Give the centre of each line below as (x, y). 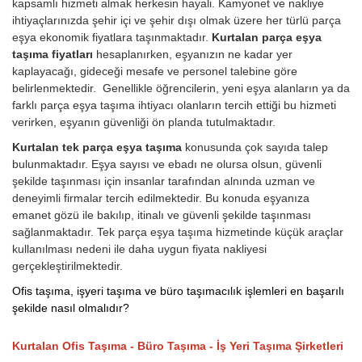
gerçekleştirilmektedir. (67, 266)
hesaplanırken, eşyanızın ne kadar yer (194, 55)
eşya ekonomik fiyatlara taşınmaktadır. (112, 38)
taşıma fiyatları (54, 55)
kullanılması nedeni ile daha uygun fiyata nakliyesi (139, 249)
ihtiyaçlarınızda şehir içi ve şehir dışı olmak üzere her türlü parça (177, 21)
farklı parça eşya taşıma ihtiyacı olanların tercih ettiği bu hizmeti (174, 105)
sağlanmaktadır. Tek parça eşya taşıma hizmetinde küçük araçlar (178, 232)
